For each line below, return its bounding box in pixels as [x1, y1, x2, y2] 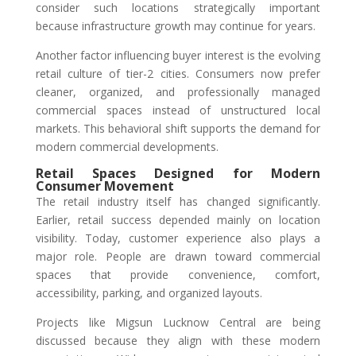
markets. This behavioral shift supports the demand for [35, 121, 321, 137]
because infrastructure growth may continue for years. [35, 18, 319, 34]
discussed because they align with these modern [35, 333, 321, 349]
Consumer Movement [35, 177, 174, 195]
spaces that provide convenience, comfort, [35, 267, 321, 283]
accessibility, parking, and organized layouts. [35, 285, 265, 301]
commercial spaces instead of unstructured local [35, 103, 321, 118]
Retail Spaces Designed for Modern [35, 164, 321, 183]
